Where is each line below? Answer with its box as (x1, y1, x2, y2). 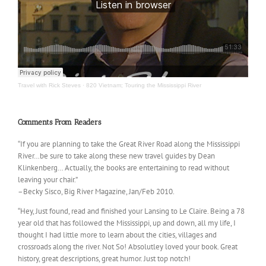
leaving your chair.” (18, 175, 78, 185)
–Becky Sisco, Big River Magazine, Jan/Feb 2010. (18, 186, 175, 197)
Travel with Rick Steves (18, 81, 81, 88)
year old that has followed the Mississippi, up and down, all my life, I (18, 218, 236, 229)
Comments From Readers (18, 117, 101, 126)
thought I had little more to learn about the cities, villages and (18, 230, 217, 240)
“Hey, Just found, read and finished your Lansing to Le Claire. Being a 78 (18, 206, 245, 217)
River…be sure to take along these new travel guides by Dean (18, 151, 215, 161)
